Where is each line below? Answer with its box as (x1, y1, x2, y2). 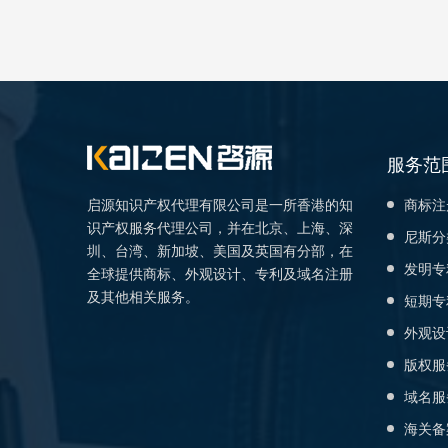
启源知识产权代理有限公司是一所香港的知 (87, 197, 353, 213)
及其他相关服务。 (87, 289, 199, 305)
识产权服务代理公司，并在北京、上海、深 (87, 220, 353, 236)
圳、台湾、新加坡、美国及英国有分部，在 (87, 243, 353, 259)
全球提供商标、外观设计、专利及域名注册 (87, 266, 353, 282)
